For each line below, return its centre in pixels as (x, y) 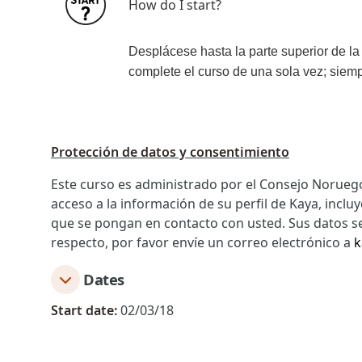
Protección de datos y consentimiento (170, 152)
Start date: (84, 310)
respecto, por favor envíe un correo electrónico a (202, 242)
